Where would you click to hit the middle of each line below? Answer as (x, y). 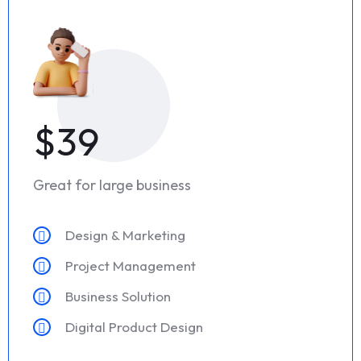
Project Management (131, 266)
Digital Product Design (134, 327)
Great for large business (112, 185)
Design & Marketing (125, 235)
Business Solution (118, 297)
